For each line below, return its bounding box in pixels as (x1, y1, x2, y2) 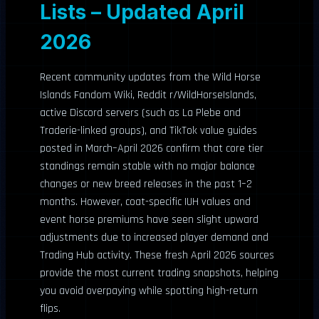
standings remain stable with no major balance (40, 159, 255, 174)
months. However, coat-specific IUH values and (40, 194, 251, 209)
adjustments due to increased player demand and (40, 230, 268, 245)
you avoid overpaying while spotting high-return (40, 283, 258, 298)
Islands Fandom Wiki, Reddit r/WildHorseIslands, (40, 88, 256, 103)
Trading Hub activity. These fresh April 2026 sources (40, 248, 274, 263)
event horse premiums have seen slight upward (40, 212, 258, 227)
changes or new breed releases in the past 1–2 (40, 177, 252, 192)
